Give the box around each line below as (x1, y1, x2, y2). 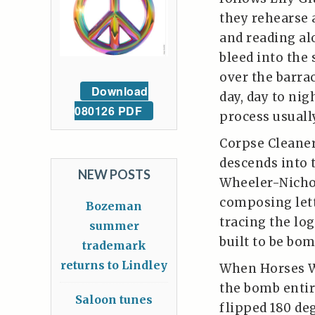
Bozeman (86, 199, 142, 214)
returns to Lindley (60, 258, 167, 273)
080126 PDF (75, 103, 142, 120)
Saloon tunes (75, 292, 153, 307)
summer (89, 219, 139, 233)
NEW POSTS (77, 167, 150, 183)
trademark (82, 238, 146, 253)
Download (91, 83, 148, 100)
